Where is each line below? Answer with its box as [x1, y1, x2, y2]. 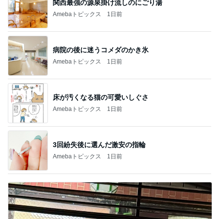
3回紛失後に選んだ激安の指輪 [53, 140, 146, 149]
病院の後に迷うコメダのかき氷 [53, 45, 149, 54]
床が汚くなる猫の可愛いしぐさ [53, 93, 149, 101]
